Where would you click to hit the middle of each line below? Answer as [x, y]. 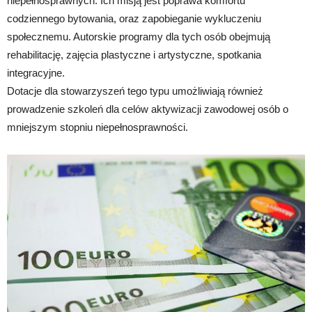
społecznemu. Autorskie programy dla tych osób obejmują [139, 37]
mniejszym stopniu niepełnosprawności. [97, 127]
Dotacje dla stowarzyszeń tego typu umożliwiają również [135, 91]
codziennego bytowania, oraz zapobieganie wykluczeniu [134, 19]
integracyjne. [36, 73]
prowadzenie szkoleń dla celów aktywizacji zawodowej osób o [148, 109]
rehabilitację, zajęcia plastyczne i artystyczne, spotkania [134, 55]
